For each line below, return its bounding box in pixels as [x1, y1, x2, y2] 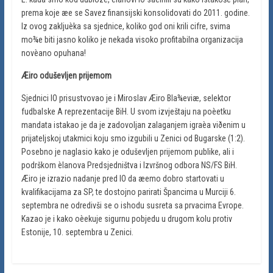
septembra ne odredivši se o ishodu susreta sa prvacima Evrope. [21, 200, 244, 210]
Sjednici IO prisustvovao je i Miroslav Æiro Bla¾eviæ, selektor [21, 93, 231, 103]
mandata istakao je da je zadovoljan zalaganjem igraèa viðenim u [21, 119, 246, 130]
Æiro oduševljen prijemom [21, 70, 112, 80]
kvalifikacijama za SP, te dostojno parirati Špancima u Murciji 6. [21, 186, 236, 197]
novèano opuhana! [21, 48, 86, 58]
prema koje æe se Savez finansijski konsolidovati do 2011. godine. [21, 7, 250, 18]
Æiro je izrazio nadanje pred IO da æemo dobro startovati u [21, 173, 224, 183]
